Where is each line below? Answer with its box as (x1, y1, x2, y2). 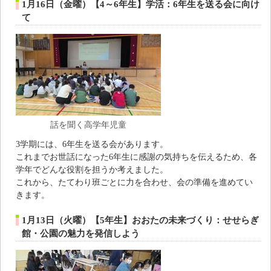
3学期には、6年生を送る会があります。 (16, 139, 168, 149)
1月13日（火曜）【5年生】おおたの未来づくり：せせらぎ (22, 215, 259, 226)
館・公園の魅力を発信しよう (22, 229, 140, 239)
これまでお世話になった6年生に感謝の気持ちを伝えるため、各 (16, 152, 257, 162)
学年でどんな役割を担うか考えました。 (16, 165, 168, 175)
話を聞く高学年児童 (50, 120, 126, 130)
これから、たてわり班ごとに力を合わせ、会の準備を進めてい (16, 177, 253, 188)
